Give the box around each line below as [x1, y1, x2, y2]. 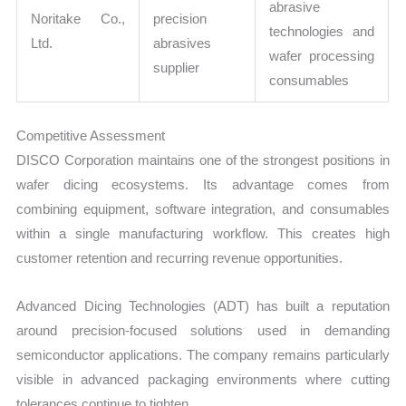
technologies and [269, 24, 375, 40]
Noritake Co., [31, 11, 126, 27]
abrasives [153, 35, 212, 52]
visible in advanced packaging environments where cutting [16, 371, 390, 387]
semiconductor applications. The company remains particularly [16, 346, 390, 362]
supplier [153, 60, 200, 76]
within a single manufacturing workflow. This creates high [16, 225, 390, 241]
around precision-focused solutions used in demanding [16, 322, 390, 338]
